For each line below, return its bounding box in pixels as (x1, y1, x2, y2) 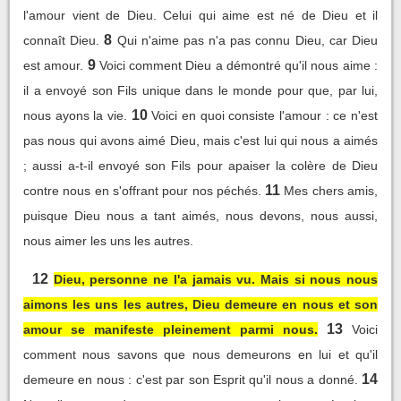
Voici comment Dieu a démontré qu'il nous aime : (98, 57, 379, 73)
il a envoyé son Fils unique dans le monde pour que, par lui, (23, 82, 378, 98)
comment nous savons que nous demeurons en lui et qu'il (23, 346, 378, 362)
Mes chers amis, (284, 183, 379, 198)
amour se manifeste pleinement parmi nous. (23, 321, 318, 337)
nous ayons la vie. (23, 107, 127, 123)
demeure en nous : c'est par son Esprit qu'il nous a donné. (23, 371, 358, 387)
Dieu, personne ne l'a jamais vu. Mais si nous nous (53, 271, 379, 286)
